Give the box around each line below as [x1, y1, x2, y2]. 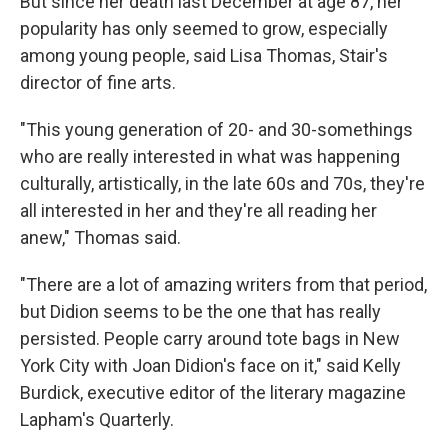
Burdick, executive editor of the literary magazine [20, 382, 406, 403]
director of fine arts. [20, 72, 176, 93]
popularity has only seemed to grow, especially [20, 18, 388, 39]
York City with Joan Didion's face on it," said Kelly [20, 355, 401, 376]
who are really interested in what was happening [20, 146, 400, 167]
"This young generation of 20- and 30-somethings [20, 119, 413, 140]
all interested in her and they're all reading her [20, 200, 377, 221]
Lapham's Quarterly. [20, 409, 174, 430]
